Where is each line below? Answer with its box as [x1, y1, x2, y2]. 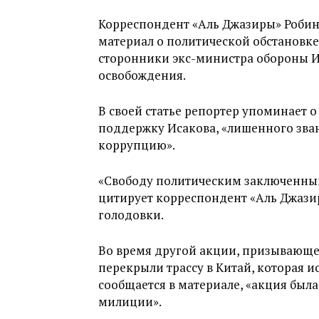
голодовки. [98, 206, 164, 223]
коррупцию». [98, 137, 175, 153]
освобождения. [98, 67, 186, 83]
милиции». [98, 293, 162, 310]
